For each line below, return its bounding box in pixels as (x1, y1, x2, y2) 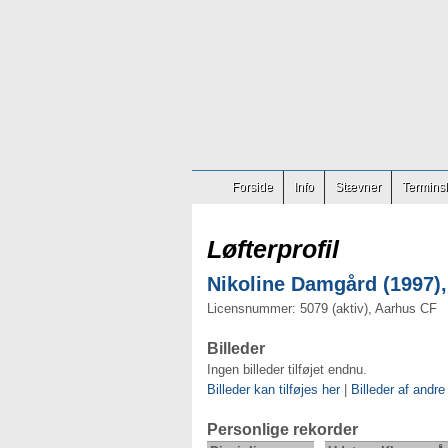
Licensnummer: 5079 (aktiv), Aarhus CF (207, 301, 437, 316)
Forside (232, 180, 273, 194)
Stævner (335, 180, 381, 194)
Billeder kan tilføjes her (207, 382, 340, 397)
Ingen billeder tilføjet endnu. (207, 362, 367, 377)
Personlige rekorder (207, 421, 358, 438)
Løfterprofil (207, 235, 339, 263)
